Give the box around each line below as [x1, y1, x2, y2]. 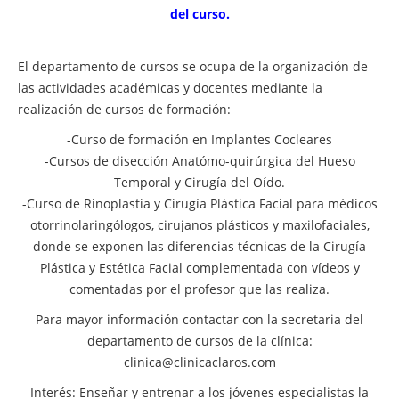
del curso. [169, 5, 230, 22]
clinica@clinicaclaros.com [123, 354, 276, 370]
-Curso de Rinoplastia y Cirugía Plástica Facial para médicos [21, 195, 378, 212]
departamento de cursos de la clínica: [86, 332, 313, 349]
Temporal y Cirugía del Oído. [114, 174, 285, 191]
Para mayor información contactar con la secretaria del [36, 311, 363, 328]
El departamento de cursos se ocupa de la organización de [18, 58, 368, 75]
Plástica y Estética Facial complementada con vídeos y [39, 259, 360, 276]
